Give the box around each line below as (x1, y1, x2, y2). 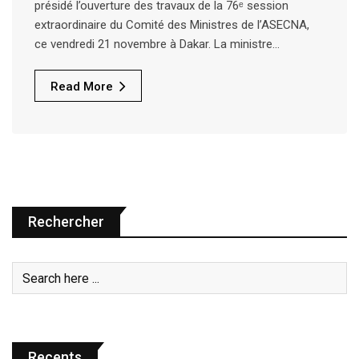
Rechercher (28, 213, 104, 231)
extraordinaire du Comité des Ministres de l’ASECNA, (34, 17, 309, 32)
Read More (50, 79, 113, 94)
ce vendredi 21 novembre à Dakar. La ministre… (34, 36, 280, 51)
